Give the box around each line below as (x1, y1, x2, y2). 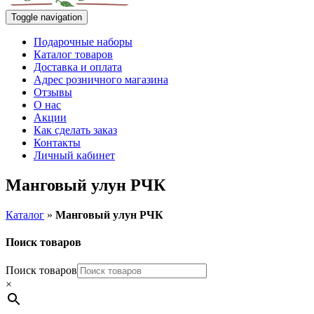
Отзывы (34, 86, 72, 98)
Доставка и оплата (34, 61, 122, 73)
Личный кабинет (34, 149, 115, 161)
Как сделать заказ (34, 124, 117, 136)
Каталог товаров (34, 48, 113, 60)
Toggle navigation (11, 12, 82, 22)
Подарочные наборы (34, 36, 132, 48)
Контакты (34, 137, 81, 149)
